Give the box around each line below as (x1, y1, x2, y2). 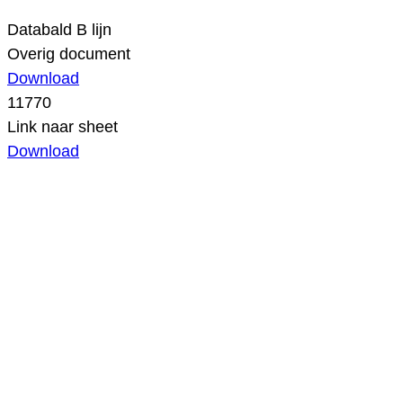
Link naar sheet (7, 118, 118, 137)
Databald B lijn (7, 21, 112, 40)
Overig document (7, 45, 130, 64)
